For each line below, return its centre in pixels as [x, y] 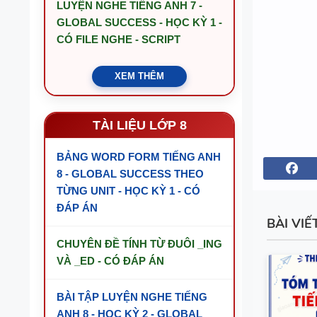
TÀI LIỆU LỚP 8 [139, 125]
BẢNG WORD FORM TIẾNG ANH [139, 157]
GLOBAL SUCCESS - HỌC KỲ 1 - [139, 22]
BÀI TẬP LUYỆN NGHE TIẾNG [132, 297]
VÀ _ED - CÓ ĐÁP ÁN [110, 261]
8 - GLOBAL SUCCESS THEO [130, 174]
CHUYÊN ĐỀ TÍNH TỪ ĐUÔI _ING [139, 244]
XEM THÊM [139, 76]
